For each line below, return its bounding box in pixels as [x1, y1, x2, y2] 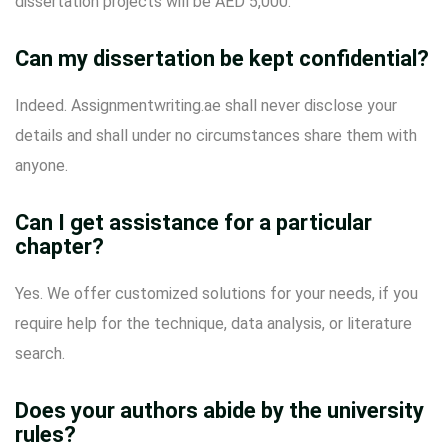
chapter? [15, 234, 104, 259]
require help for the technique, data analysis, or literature [15, 314, 412, 333]
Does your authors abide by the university [15, 398, 424, 423]
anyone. [15, 156, 68, 175]
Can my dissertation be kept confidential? [15, 46, 429, 71]
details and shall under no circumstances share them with [15, 126, 417, 145]
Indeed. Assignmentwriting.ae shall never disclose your [15, 96, 397, 115]
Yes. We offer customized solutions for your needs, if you [15, 284, 418, 303]
